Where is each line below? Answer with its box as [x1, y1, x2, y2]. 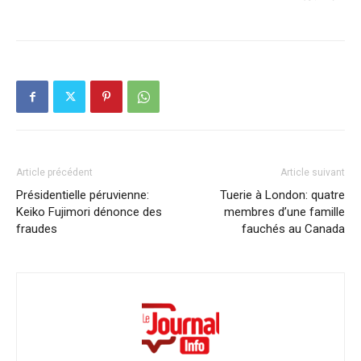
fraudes [16, 221, 57, 236]
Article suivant [280, 166, 345, 178]
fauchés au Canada [242, 221, 345, 236]
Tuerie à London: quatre [220, 187, 345, 202]
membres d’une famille [224, 204, 345, 219]
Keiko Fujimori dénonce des [16, 204, 162, 219]
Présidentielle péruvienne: [16, 187, 149, 202]
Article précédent [16, 166, 93, 178]
